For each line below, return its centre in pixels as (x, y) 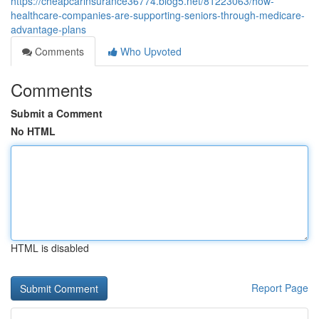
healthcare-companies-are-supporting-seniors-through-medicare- (158, 15)
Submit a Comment (57, 113)
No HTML (33, 131)
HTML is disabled (50, 248)
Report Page (280, 288)
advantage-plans (48, 29)
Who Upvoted (150, 51)
